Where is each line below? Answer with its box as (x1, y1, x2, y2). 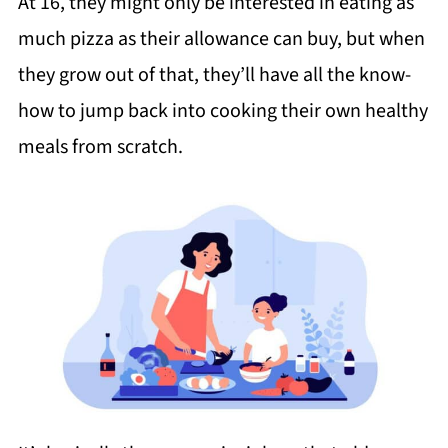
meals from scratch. (17, 133, 183, 161)
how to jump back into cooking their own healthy (17, 97, 428, 125)
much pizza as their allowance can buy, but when (17, 25, 425, 53)
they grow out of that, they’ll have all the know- (17, 61, 411, 89)
